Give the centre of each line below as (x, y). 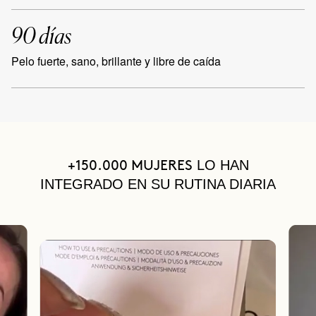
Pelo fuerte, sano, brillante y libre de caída (116, 61)
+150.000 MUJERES (130, 166)
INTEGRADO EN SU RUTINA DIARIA (158, 184)
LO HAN (223, 165)
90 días (41, 36)
